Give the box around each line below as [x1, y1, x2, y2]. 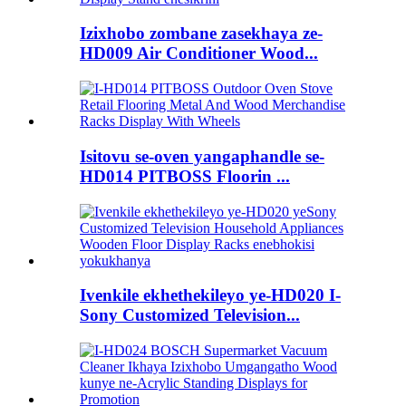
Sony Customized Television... [80, 305, 300, 325]
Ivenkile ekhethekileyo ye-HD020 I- [80, 285, 341, 305]
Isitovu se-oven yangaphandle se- [80, 146, 324, 166]
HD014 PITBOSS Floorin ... [80, 166, 290, 186]
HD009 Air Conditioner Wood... [80, 43, 318, 63]
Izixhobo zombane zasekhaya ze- [80, 24, 323, 43]
